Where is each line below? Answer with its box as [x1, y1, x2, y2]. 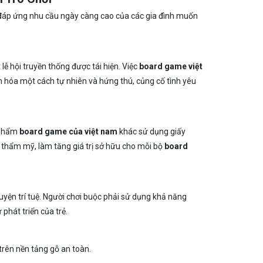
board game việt [139, 62, 203, 71]
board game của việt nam [19, 127, 117, 136]
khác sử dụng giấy [117, 127, 186, 136]
